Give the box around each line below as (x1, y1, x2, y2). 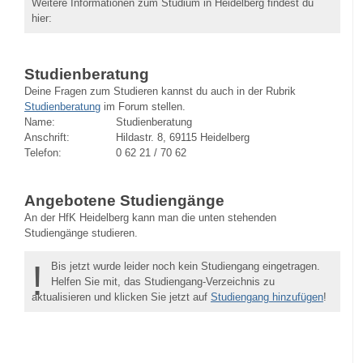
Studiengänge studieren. (24, 227, 138, 240)
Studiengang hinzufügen (210, 290, 323, 303)
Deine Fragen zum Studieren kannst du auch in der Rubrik (24, 84, 296, 97)
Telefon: (24, 146, 62, 159)
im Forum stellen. (100, 100, 186, 113)
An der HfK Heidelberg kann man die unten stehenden (24, 211, 276, 224)
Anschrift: (24, 130, 70, 143)
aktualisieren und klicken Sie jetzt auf (31, 290, 211, 303)
